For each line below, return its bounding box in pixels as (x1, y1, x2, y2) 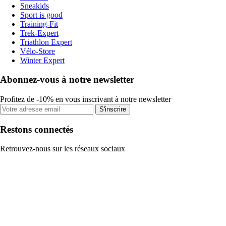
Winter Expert (20, 55, 65, 65)
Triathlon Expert (20, 37, 72, 46)
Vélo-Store (20, 46, 55, 55)
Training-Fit (20, 19, 58, 28)
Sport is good (20, 10, 63, 19)
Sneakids (20, 1, 49, 10)
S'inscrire (99, 105, 126, 113)
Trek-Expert (20, 28, 59, 37)
